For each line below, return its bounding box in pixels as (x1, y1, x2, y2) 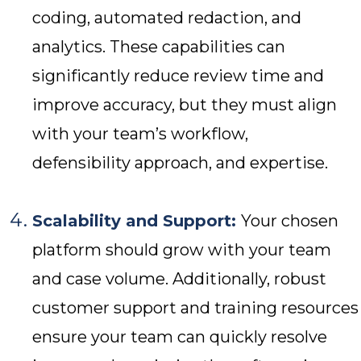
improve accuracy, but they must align (32, 95, 337, 115)
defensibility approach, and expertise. (32, 153, 328, 173)
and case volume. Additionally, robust (32, 269, 326, 289)
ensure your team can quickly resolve (32, 327, 327, 347)
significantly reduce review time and (32, 66, 324, 86)
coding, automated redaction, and (32, 8, 301, 28)
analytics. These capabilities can (32, 37, 285, 57)
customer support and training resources (32, 298, 359, 318)
